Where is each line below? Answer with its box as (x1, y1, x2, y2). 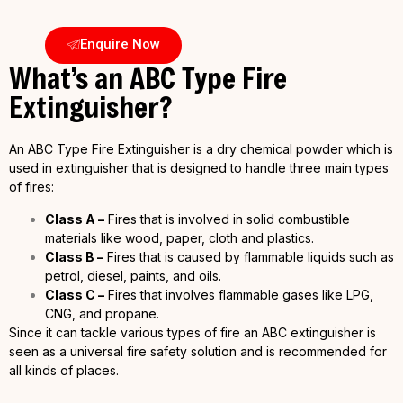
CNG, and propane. (45, 305, 159, 321)
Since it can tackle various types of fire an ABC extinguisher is (9, 324, 376, 340)
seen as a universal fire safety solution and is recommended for (9, 343, 387, 359)
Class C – (45, 286, 104, 302)
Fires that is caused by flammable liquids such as (103, 248, 394, 264)
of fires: (9, 179, 54, 195)
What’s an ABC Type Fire (9, 58, 287, 98)
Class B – (45, 248, 103, 264)
